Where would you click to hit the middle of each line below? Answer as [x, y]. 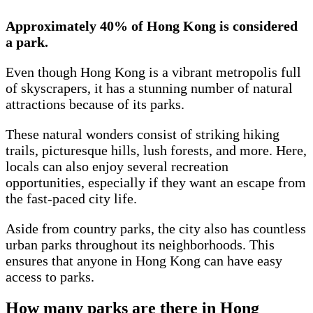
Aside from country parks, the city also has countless [156, 229]
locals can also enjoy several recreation [117, 167]
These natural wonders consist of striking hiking [143, 134]
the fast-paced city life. [73, 199]
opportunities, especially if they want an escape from [156, 183]
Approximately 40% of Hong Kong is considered [152, 26]
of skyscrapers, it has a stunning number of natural [149, 88]
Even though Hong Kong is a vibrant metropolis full [153, 72]
